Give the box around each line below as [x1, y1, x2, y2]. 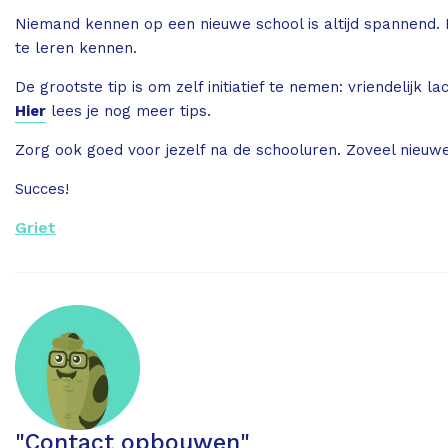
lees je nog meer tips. [46, 101, 211, 120]
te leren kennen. [15, 38, 137, 57]
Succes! [15, 179, 69, 198]
